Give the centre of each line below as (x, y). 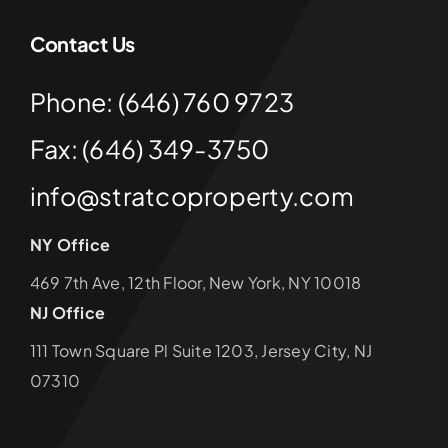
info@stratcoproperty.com (191, 196)
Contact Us (82, 44)
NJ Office (67, 313)
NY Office (70, 245)
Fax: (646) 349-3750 (149, 149)
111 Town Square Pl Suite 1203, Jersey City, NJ (201, 351)
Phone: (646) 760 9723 (162, 102)
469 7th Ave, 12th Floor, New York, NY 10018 (195, 283)
